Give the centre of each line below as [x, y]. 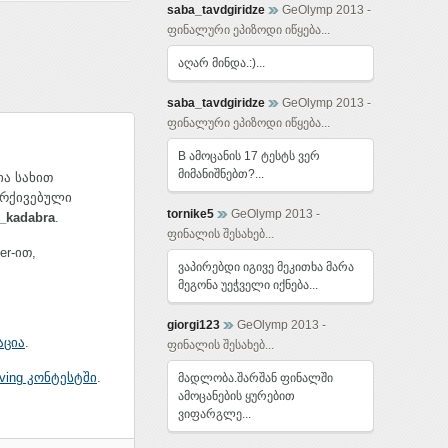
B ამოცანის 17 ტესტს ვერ [249, 156]
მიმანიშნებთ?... [221, 174]
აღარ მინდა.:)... [221, 63]
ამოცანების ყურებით [236, 396]
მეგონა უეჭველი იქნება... [248, 285]
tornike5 [190, 214]
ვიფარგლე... [214, 414]
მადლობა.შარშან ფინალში [255, 378]
